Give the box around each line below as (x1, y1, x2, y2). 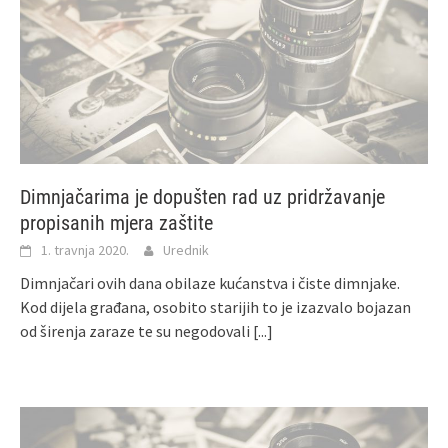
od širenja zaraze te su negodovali (20, 321, 253, 342)
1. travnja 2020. (41, 241, 129, 260)
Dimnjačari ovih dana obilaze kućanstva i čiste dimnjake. (20, 273, 400, 294)
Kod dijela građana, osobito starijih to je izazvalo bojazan (20, 297, 411, 318)
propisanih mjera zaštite (20, 211, 213, 236)
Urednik (163, 241, 209, 260)
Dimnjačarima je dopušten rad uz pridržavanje (20, 185, 385, 210)
